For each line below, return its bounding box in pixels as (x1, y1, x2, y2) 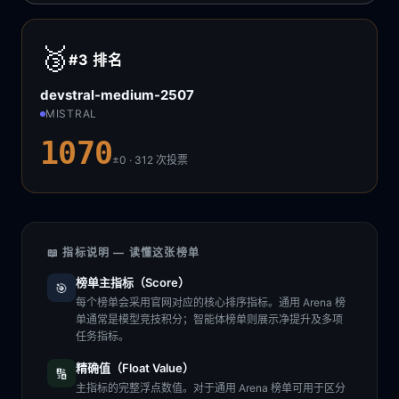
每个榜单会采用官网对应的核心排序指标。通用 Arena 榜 (76, 296, 346, 309)
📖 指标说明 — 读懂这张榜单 (47, 246, 199, 259)
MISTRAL (45, 107, 98, 120)
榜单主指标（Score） (76, 275, 190, 289)
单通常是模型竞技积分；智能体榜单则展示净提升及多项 (76, 313, 343, 326)
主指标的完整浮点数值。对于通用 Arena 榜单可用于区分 (76, 381, 346, 395)
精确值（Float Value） (76, 361, 194, 375)
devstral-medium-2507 (40, 86, 194, 103)
